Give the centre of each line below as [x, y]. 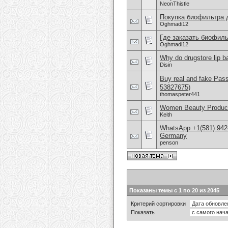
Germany [173, 136]
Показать [143, 212]
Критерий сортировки [158, 204]
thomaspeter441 [180, 94]
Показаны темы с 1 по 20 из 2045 [174, 190]
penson [169, 142]
